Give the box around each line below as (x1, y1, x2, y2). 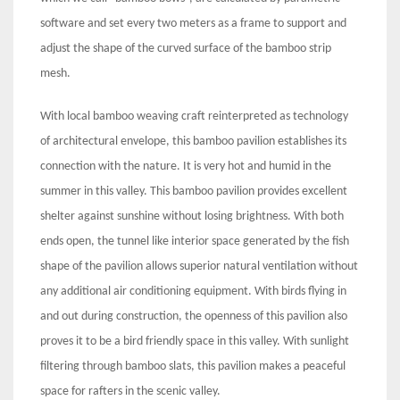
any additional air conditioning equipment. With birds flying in (40, 285, 346, 299)
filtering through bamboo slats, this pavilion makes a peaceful (40, 360, 346, 374)
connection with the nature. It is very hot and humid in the (40, 160, 331, 174)
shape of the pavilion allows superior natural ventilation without (40, 260, 358, 274)
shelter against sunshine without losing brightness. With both (40, 210, 344, 224)
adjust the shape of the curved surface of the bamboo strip (40, 42, 331, 56)
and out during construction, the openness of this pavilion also (40, 310, 347, 324)
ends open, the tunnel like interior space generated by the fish (40, 235, 349, 249)
